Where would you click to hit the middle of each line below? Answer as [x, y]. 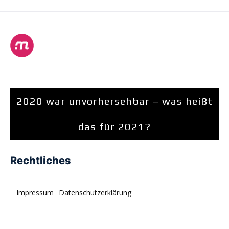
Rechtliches [41, 161]
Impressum [35, 193]
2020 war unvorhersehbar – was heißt [114, 101]
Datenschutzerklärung [95, 193]
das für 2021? [114, 127]
